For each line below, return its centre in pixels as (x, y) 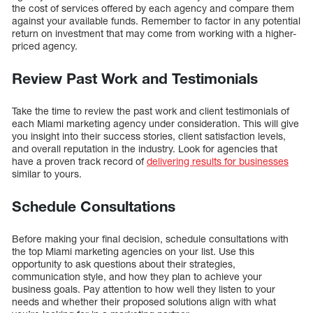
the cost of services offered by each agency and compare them (153, 8)
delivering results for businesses (218, 161)
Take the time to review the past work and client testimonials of (151, 110)
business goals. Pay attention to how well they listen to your (144, 289)
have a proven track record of (79, 161)
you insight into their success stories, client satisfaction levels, (149, 136)
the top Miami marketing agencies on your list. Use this (133, 251)
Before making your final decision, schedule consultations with (150, 238)
